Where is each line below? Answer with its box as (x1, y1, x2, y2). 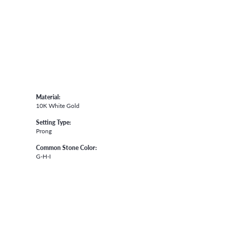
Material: (36, 93, 60, 101)
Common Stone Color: (36, 143, 97, 152)
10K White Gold (36, 101, 80, 110)
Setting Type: (36, 118, 71, 127)
